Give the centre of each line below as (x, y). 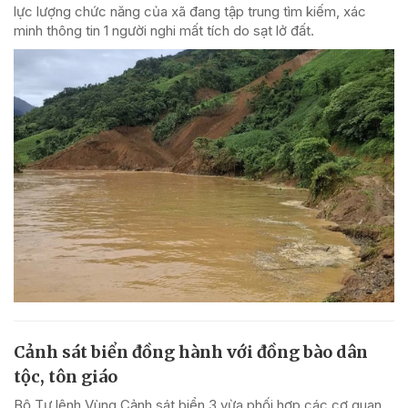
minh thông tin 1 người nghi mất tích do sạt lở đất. (164, 30)
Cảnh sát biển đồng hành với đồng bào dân (191, 352)
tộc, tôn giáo (66, 377)
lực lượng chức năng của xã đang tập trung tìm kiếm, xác (190, 11)
